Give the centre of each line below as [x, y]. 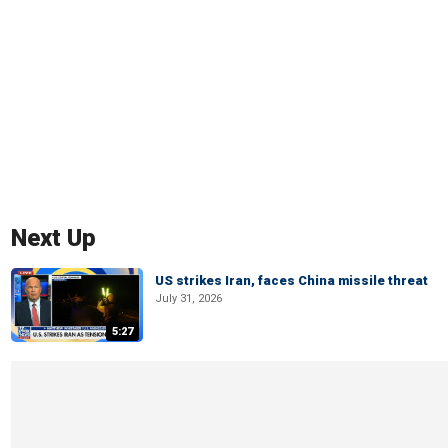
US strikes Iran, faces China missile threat [291, 280]
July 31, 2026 [188, 298]
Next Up [53, 238]
